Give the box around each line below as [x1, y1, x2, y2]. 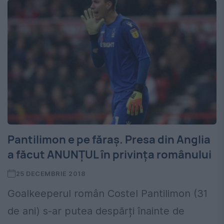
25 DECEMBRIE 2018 [15, 169, 86, 178]
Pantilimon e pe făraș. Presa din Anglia [7, 132, 210, 147]
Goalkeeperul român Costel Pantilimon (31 [7, 187, 207, 200]
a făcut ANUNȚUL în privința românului [7, 147, 211, 162]
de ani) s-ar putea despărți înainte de [7, 205, 184, 217]
